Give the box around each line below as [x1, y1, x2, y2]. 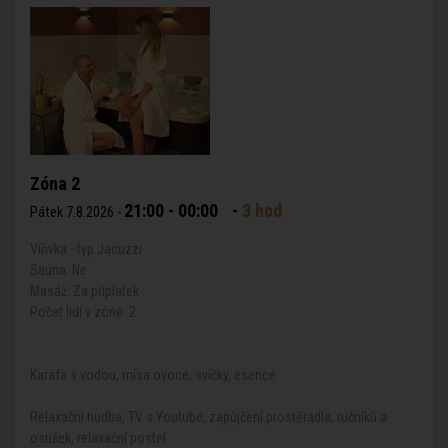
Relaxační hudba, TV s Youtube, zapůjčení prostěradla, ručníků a [30, 409, 387, 425]
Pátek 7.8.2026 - [30, 204, 124, 221]
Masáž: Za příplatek [30, 283, 139, 299]
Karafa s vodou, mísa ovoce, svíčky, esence [30, 367, 276, 383]
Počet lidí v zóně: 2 [30, 304, 136, 320]
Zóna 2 [30, 173, 80, 194]
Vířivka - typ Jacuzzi [30, 241, 142, 257]
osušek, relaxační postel [30, 430, 166, 446]
